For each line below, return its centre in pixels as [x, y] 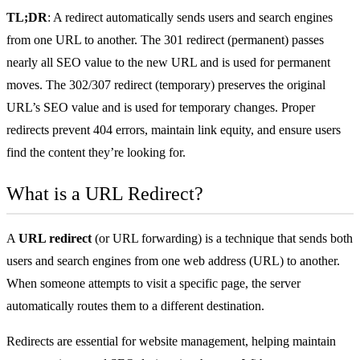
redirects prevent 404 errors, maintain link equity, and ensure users [174, 129]
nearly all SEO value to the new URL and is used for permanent [168, 62]
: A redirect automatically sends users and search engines [190, 17]
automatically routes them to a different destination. [135, 305]
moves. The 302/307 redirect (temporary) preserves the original [166, 84]
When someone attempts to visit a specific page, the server [153, 283]
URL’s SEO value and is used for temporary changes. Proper [161, 107]
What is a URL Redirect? [105, 193]
